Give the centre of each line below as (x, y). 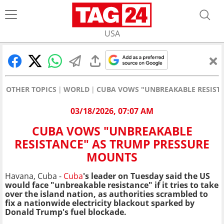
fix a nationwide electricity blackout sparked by (100, 203)
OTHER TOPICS (31, 89)
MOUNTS (112, 157)
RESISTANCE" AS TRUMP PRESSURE (112, 144)
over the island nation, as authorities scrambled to (106, 194)
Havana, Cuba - (33, 176)
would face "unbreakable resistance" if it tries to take (112, 185)
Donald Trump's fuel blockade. (66, 212)
